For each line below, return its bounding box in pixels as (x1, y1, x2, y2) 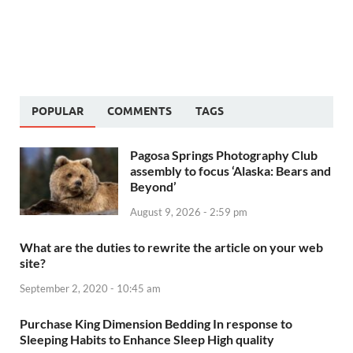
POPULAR (32, 105, 84, 118)
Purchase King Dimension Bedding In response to (20, 315, 292, 331)
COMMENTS (107, 105, 172, 118)
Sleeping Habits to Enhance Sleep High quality (20, 331, 274, 347)
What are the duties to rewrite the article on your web (20, 240, 323, 255)
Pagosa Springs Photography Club (130, 147, 318, 163)
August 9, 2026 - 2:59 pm (130, 206, 247, 219)
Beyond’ (130, 179, 176, 195)
